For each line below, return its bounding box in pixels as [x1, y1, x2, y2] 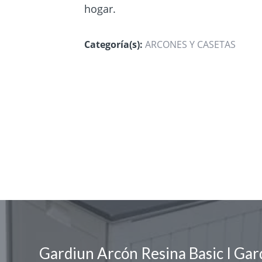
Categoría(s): [84, 38, 143, 51]
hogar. [84, 1, 116, 16]
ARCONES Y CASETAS [145, 38, 236, 51]
